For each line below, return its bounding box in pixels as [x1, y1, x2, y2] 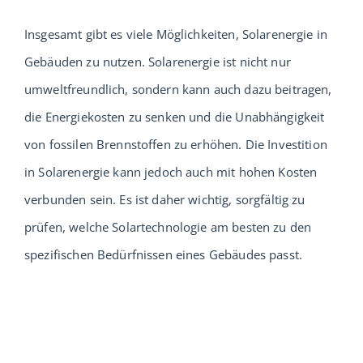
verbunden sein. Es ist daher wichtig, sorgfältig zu [24, 190, 305, 207]
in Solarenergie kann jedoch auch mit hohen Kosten [24, 163, 318, 180]
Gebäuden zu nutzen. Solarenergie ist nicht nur [24, 53, 291, 70]
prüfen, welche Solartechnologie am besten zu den [24, 218, 312, 235]
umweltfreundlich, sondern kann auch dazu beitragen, [24, 80, 332, 97]
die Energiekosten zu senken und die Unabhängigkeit [24, 108, 325, 125]
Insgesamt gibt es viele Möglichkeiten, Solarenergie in [24, 25, 328, 42]
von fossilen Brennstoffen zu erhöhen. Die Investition [24, 135, 327, 152]
